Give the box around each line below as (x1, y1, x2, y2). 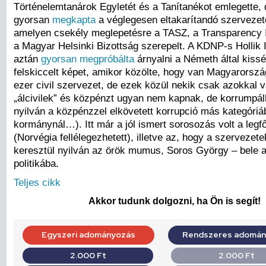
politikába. (14, 157, 59, 169)
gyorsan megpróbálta (41, 53, 134, 65)
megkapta (52, 14, 96, 26)
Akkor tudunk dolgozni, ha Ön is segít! (88, 196, 261, 207)
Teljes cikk (14, 176, 61, 188)
